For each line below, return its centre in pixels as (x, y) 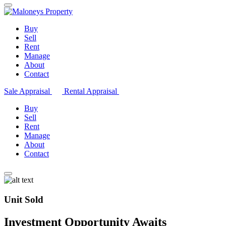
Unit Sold (24, 199)
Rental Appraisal (92, 91)
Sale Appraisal (28, 91)
